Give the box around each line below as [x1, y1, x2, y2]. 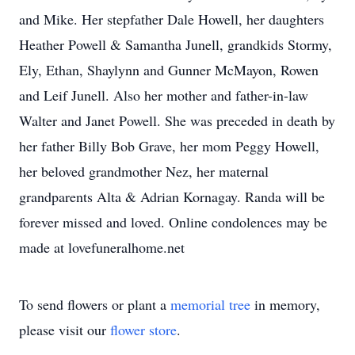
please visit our [19, 320, 110, 339]
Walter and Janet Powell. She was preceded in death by [19, 111, 335, 130]
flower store [110, 320, 177, 339]
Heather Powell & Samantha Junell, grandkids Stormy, [19, 35, 332, 54]
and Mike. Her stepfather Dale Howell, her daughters [19, 10, 324, 29]
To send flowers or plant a [19, 295, 170, 314]
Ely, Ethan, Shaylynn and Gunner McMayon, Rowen [19, 60, 319, 79]
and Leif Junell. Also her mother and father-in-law [19, 86, 308, 105]
